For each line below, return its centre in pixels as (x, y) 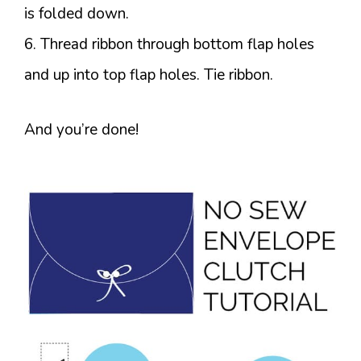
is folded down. (77, 14)
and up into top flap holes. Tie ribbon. (149, 75)
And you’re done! (81, 130)
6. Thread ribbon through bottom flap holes (169, 45)
